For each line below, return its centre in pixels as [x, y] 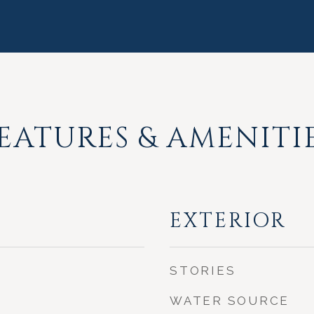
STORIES [203, 271]
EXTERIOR [228, 221]
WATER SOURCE [230, 301]
